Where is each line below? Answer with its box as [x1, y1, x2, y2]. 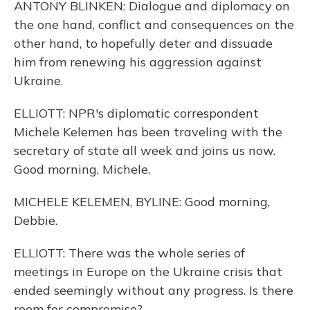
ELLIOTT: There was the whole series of [14, 245, 245, 261]
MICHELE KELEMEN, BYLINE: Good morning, [14, 194, 270, 210]
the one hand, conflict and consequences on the [14, 17, 294, 33]
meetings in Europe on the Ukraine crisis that [14, 264, 282, 280]
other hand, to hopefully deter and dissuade [14, 35, 273, 51]
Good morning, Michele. [14, 161, 150, 177]
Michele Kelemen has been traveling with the [14, 124, 282, 140]
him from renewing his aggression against [14, 54, 262, 70]
